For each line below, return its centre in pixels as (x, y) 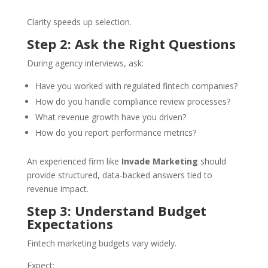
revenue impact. (57, 189)
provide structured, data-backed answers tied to (119, 175)
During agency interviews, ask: (85, 63)
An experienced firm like (74, 162)
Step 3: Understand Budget (116, 211)
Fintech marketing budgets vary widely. (101, 243)
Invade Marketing (159, 162)
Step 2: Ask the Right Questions (131, 44)
